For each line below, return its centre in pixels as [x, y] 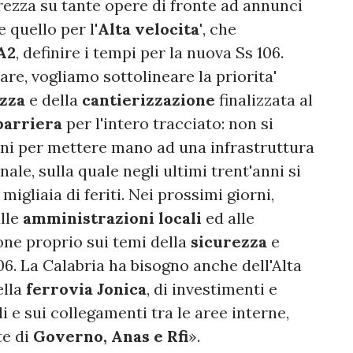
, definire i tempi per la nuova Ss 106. [150, 53]
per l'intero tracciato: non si [168, 124]
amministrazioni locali [112, 218]
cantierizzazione [149, 100]
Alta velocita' [150, 29]
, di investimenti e [212, 289]
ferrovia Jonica [86, 289]
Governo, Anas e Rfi [111, 336]
